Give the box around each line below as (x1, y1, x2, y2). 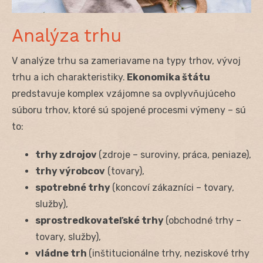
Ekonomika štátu (125, 71, 210, 83)
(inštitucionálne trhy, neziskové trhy (89, 247, 249, 259)
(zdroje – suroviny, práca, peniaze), (99, 149, 251, 160)
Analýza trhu (12, 25, 122, 46)
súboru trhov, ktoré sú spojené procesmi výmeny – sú (12, 104, 246, 116)
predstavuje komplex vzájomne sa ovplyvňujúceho (12, 87, 235, 99)
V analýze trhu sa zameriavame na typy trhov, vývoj (12, 55, 241, 66)
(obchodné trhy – (166, 214, 241, 226)
